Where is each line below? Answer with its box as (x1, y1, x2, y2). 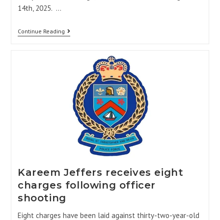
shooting (17, 192, 66, 204)
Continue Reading (17, 27, 65, 35)
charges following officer (17, 179, 156, 191)
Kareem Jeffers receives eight (17, 166, 184, 178)
